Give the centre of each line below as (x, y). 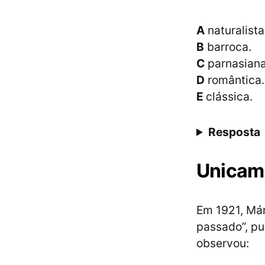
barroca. (228, 47)
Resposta (235, 132)
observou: (223, 243)
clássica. (229, 96)
